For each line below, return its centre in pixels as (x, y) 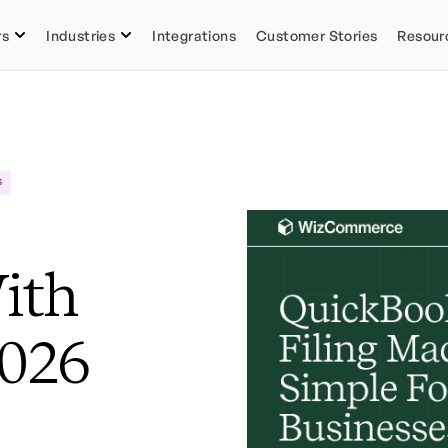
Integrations (194, 35)
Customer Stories (316, 35)
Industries (81, 35)
